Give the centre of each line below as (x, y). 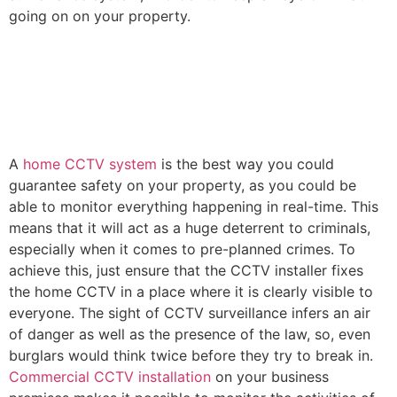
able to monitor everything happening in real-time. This (194, 206)
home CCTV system (90, 163)
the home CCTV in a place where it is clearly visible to (191, 291)
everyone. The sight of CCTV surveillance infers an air (190, 312)
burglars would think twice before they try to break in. (191, 355)
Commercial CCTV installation (110, 376)
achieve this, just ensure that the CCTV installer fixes (186, 270)
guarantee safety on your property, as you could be (183, 185)
